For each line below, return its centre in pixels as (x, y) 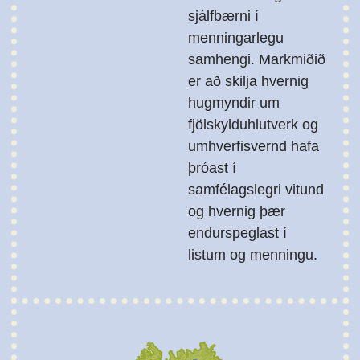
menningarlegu (235, 38)
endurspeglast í (237, 233)
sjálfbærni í (223, 16)
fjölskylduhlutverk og (253, 125)
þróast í (212, 168)
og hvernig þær (236, 212)
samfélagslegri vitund (256, 190)
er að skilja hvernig (248, 82)
